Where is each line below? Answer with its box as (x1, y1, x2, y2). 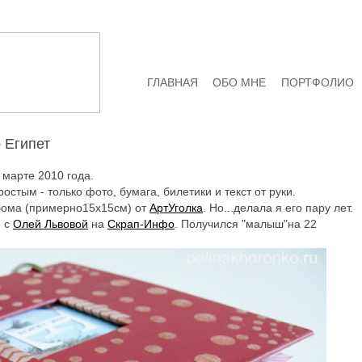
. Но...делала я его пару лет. (203, 200, 353, 214)
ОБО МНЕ (213, 76, 267, 90)
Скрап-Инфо (107, 217, 175, 230)
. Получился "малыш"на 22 (175, 217, 317, 230)
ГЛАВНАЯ (146, 76, 198, 90)
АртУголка (149, 200, 203, 214)
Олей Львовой (13, 217, 88, 230)
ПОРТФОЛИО (281, 76, 355, 90)
